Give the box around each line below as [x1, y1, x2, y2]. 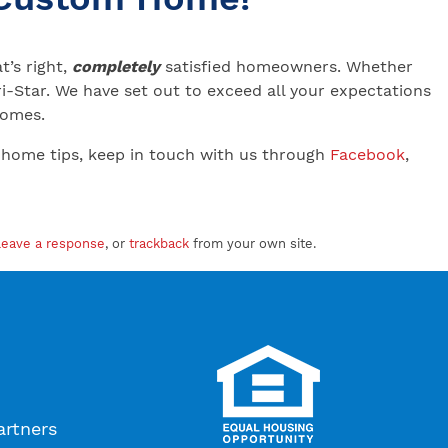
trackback [129, 236, 189, 252]
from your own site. [189, 236, 316, 252]
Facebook [330, 145, 405, 165]
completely [72, 57, 160, 77]
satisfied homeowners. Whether [160, 57, 413, 77]
